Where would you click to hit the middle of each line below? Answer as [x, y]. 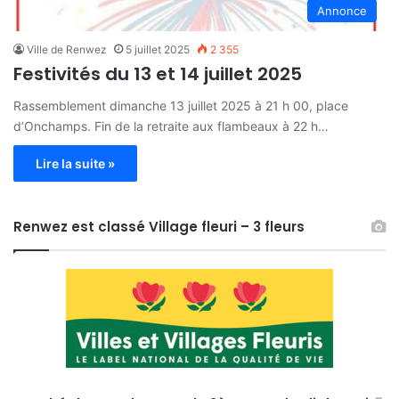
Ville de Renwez [67, 49]
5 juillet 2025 [158, 49]
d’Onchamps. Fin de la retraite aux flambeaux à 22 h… [171, 126]
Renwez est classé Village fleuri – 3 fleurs [159, 226]
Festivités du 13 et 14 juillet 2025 [158, 73]
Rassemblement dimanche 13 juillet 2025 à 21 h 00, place [181, 105]
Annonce [342, 10]
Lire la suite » [75, 163]
